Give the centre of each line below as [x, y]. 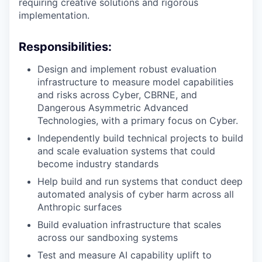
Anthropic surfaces [80, 207]
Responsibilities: [65, 47]
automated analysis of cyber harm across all [136, 194]
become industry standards [98, 164]
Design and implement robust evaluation [127, 69]
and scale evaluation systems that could [126, 151]
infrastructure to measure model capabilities [135, 82]
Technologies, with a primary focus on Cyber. [138, 121]
